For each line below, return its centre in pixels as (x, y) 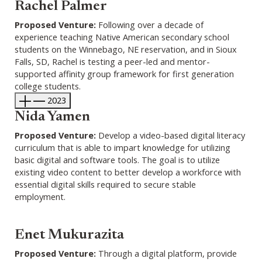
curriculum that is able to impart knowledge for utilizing (123, 147)
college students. (48, 86)
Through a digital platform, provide (166, 253)
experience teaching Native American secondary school (122, 37)
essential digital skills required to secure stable (105, 184)
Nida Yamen (52, 117)
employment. (40, 196)
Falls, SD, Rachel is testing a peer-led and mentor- (112, 61)
